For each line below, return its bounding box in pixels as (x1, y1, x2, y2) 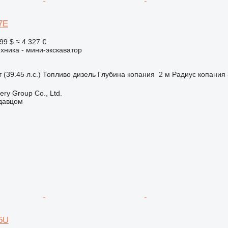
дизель (72, 70, 96, 78)
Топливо (42, 70, 71, 78)
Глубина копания (97, 70, 155, 78)
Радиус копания (172, 70, 225, 78)
